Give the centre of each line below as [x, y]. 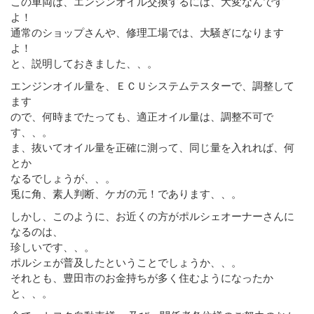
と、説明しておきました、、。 [84, 63]
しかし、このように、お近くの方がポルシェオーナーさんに [152, 216]
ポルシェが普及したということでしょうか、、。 [126, 262]
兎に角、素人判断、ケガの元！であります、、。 [126, 193]
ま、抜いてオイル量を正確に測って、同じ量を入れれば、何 [152, 147]
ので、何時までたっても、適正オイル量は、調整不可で [142, 116]
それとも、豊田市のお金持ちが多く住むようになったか [142, 277]
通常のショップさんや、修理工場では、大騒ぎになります [147, 32]
